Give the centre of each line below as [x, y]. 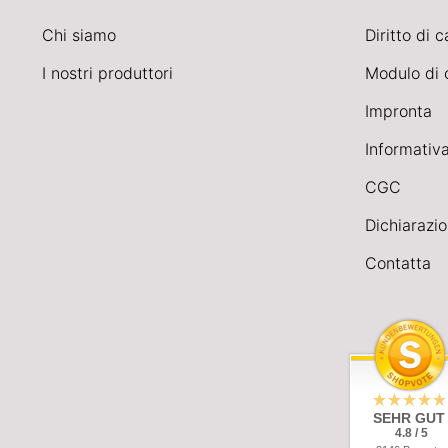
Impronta [398, 110]
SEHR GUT [409, 417]
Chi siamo [79, 34]
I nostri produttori [107, 72]
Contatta [397, 262]
